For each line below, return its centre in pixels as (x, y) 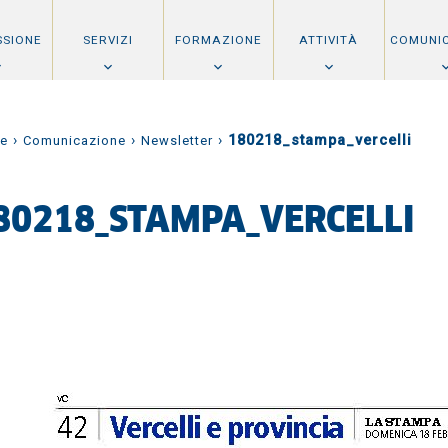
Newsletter (177, 140)
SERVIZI (107, 39)
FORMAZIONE (218, 39)
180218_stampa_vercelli (320, 140)
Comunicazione (74, 140)
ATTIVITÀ (329, 39)
